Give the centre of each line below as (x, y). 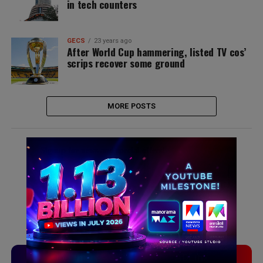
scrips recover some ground (126, 63)
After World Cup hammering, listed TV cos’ (156, 52)
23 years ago (112, 41)
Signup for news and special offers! (102, 151)
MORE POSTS (131, 106)
